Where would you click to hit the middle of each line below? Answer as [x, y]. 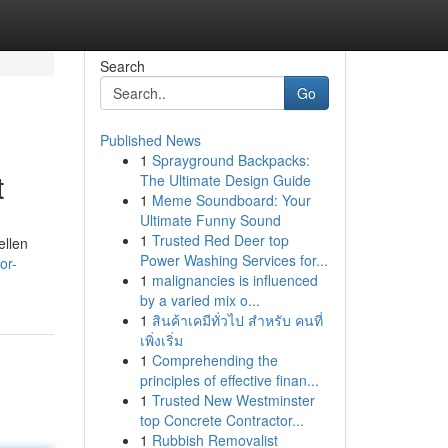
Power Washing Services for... [233, 260]
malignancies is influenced [234, 280]
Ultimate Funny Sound [210, 220]
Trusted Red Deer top [220, 240]
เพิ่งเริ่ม [161, 340]
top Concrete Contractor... [221, 420]
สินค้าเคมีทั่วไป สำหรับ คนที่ [237, 320]
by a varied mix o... [199, 300]
